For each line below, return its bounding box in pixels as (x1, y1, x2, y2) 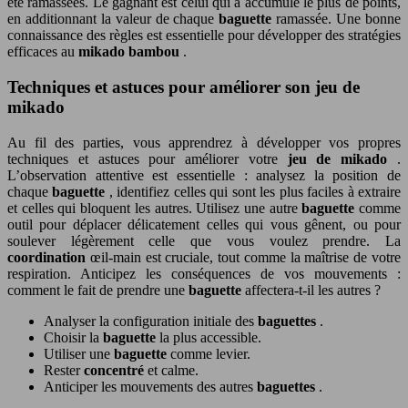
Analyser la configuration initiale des (44, 312, 258, 329)
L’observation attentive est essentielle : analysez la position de (7, 167, 401, 183)
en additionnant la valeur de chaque (7, 11, 219, 27)
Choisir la (44, 329, 103, 345)
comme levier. (170, 345, 250, 362)
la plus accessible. (159, 329, 261, 345)
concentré (84, 362, 148, 378)
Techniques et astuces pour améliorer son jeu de (7, 76, 360, 97)
